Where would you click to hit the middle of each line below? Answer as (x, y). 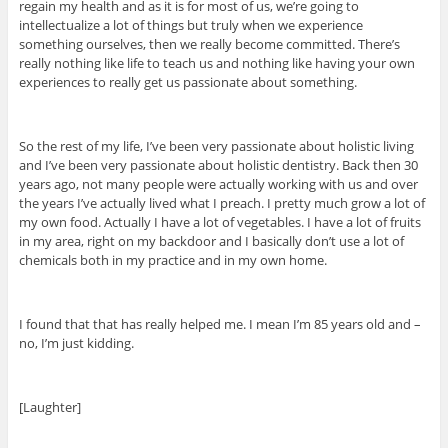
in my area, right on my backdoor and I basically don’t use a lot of (211, 241)
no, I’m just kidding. (76, 343)
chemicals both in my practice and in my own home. (172, 260)
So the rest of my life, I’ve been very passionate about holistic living (216, 146)
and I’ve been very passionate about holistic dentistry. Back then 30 (218, 165)
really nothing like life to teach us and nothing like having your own (216, 63)
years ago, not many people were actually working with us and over (218, 184)
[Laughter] (49, 407)
